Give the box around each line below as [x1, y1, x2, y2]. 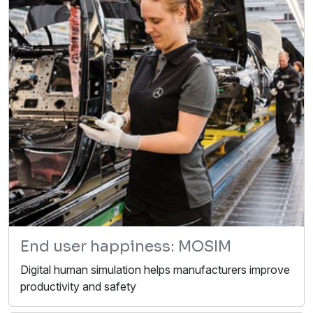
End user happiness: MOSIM [20, 237, 231, 256]
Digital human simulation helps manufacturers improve [20, 263, 290, 277]
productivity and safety [20, 279, 136, 294]
